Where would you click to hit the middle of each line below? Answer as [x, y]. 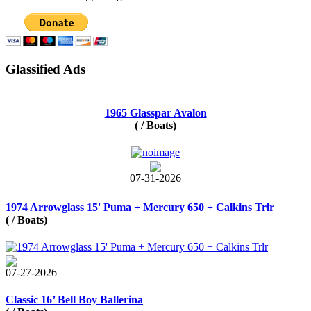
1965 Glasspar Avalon [155, 113]
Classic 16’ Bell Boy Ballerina [74, 300]
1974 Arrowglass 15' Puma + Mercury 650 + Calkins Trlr [140, 208]
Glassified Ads [45, 69]
